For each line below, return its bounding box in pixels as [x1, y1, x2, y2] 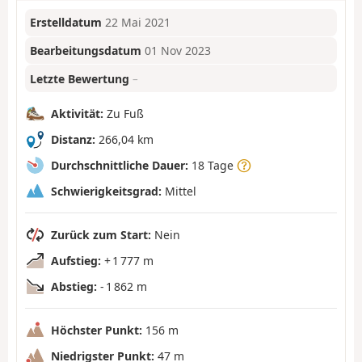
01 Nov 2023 [145, 43, 212, 59]
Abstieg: [51, 278, 97, 294]
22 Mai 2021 [105, 15, 171, 31]
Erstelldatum [30, 15, 103, 31]
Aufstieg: [51, 252, 101, 268]
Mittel [162, 183, 196, 199]
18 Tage [188, 157, 237, 173]
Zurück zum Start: [51, 226, 151, 242]
